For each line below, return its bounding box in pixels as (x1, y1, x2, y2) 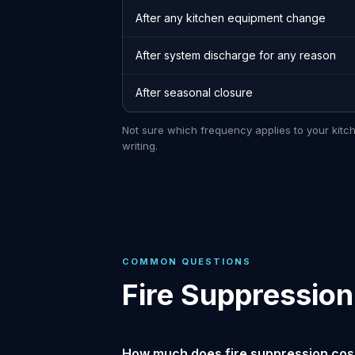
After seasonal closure (136, 86, 253, 99)
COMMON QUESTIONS (122, 256, 251, 267)
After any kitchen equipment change (136, 11, 326, 25)
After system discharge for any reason (136, 48, 336, 62)
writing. (122, 139, 158, 152)
